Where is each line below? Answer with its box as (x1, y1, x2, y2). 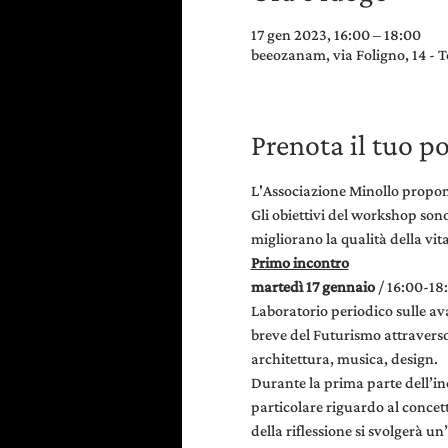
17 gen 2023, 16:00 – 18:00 (250, 26, 421, 43)
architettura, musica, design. (250, 350, 438, 367)
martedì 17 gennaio (250, 278, 378, 295)
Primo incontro (250, 254, 349, 271)
